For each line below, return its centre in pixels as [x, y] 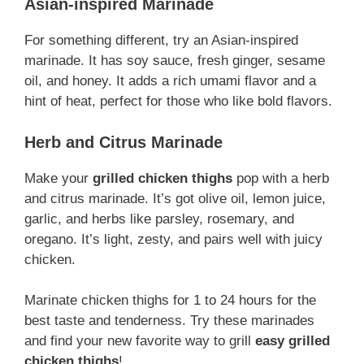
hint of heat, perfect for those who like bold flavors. [178, 102]
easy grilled [292, 341]
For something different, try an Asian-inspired [161, 41]
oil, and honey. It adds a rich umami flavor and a [170, 81]
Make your [58, 178]
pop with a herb [281, 178]
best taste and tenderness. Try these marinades [169, 321]
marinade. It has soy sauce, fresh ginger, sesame [175, 61]
